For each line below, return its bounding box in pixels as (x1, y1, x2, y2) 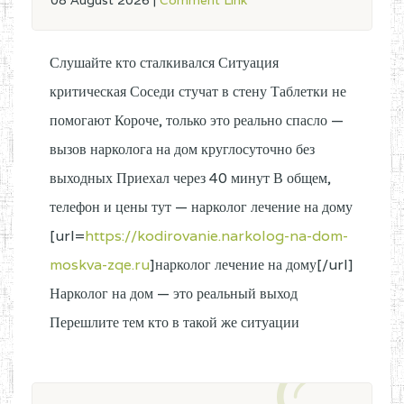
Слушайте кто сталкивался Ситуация (50, 53, 279, 72)
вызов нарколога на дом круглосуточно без (50, 140, 315, 159)
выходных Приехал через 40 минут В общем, (50, 169, 331, 188)
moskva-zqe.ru (50, 255, 150, 274)
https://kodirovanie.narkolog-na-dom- (85, 226, 348, 245)
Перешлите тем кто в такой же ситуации (50, 313, 299, 332)
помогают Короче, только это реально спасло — (50, 111, 344, 130)
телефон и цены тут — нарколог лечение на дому (50, 197, 353, 216)
